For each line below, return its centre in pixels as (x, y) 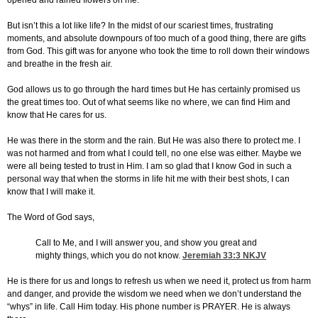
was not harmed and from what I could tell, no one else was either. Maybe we (154, 154)
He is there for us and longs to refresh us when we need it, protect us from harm (159, 281)
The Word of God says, (51, 218)
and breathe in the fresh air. (60, 64)
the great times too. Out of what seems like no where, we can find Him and (149, 103)
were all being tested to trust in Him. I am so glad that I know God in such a (149, 166)
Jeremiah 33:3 (212, 256)
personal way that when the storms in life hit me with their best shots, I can (148, 179)
